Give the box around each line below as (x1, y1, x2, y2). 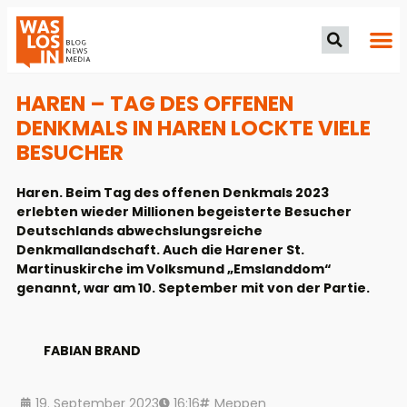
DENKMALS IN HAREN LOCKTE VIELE (16, 113, 371, 143)
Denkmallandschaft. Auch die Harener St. (16, 240, 304, 259)
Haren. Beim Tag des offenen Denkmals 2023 (16, 183, 329, 202)
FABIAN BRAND (44, 342, 141, 361)
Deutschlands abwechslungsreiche (16, 221, 263, 240)
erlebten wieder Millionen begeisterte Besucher (16, 202, 352, 221)
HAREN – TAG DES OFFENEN (16, 88, 293, 118)
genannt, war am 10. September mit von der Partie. (16, 278, 370, 297)
